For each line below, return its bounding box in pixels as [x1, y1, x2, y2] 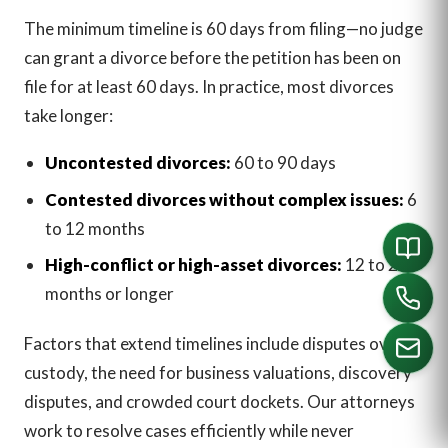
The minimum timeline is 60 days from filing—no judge [24, 17, 423, 39]
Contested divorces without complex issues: [44, 188, 404, 210]
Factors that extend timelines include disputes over [24, 332, 404, 354]
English [307, 420, 347, 436]
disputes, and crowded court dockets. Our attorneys [24, 390, 415, 412]
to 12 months [44, 217, 145, 239]
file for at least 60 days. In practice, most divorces [24, 75, 394, 97]
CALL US [186, 409, 254, 428]
